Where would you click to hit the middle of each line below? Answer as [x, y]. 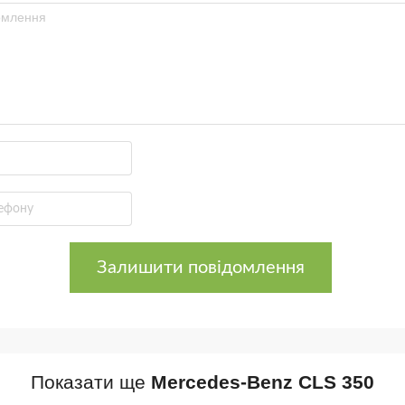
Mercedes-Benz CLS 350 [263, 382]
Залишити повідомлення [200, 268]
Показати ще [91, 382]
